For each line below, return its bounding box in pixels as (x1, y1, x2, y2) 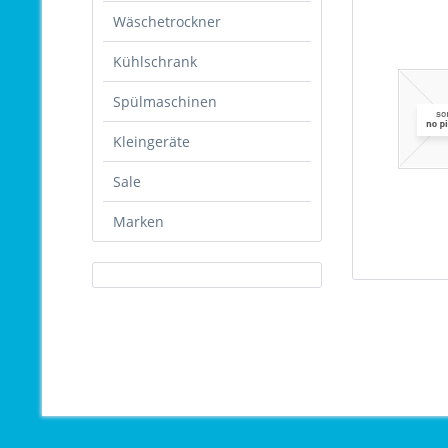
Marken (113, 212, 164, 231)
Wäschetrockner (113, 12, 221, 31)
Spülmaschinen (113, 92, 217, 111)
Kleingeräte (113, 132, 190, 151)
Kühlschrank (113, 52, 197, 71)
